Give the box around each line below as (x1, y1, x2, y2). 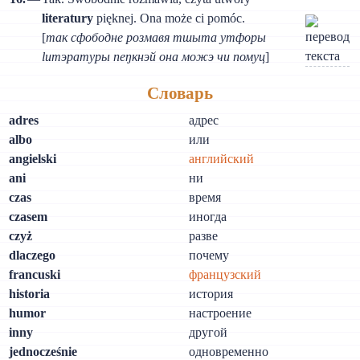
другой (189, 325, 228, 340)
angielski (9, 152, 57, 166)
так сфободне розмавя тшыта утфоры (46, 30, 267, 44)
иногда (189, 210, 227, 224)
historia (9, 287, 51, 301)
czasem (9, 210, 48, 224)
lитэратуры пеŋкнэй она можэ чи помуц (42, 49, 266, 63)
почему (189, 248, 230, 263)
